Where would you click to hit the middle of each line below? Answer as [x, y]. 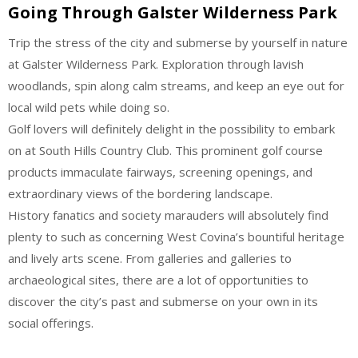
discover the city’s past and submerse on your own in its [163, 301]
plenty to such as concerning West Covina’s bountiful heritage [176, 237]
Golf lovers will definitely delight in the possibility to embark [171, 129]
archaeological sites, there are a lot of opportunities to [158, 280]
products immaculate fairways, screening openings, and [160, 172]
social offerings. [51, 323]
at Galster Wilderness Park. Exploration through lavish [156, 64]
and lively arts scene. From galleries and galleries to [150, 258]
